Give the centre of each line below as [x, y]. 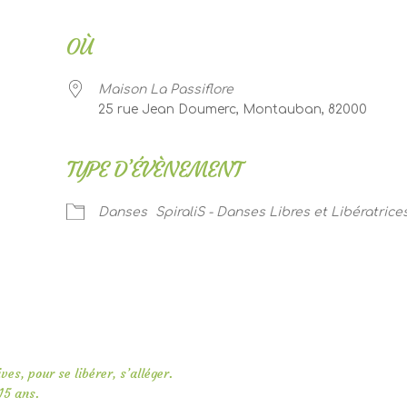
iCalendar [196, 203]
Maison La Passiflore [165, 90]
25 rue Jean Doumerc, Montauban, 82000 [232, 110]
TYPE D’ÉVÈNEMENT [154, 170]
